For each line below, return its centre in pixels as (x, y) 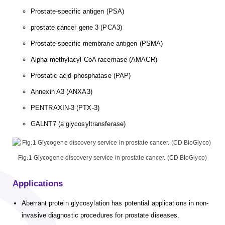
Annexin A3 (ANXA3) (62, 92)
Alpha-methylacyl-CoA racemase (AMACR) (94, 60)
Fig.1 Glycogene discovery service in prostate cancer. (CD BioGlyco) (113, 158)
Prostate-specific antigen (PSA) (78, 12)
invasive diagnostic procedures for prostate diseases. (101, 215)
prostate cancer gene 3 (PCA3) (76, 28)
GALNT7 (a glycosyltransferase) (78, 124)
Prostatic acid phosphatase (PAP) (81, 76)
